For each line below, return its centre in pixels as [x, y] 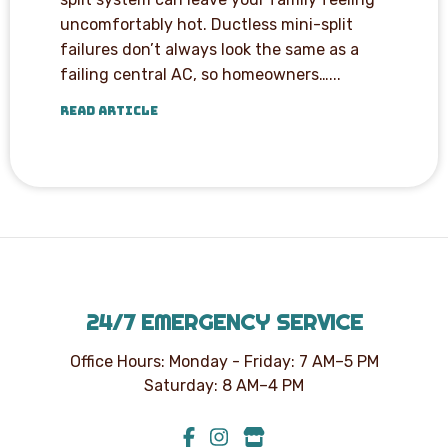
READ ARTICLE [109, 110]
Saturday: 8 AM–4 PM [224, 385]
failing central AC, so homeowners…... [200, 74]
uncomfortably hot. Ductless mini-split [206, 24]
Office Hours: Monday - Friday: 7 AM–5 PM [224, 361]
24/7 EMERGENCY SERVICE [224, 321]
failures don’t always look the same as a [209, 49]
